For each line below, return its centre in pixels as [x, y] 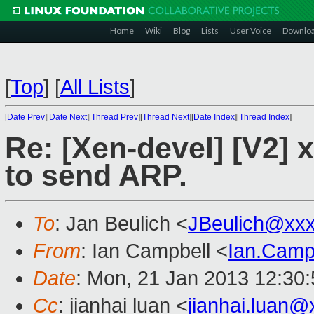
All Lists [95, 87]
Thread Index [264, 117]
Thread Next [166, 117]
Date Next [68, 117]
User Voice [251, 30]
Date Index [214, 117]
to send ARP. [96, 176]
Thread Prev [115, 117]
